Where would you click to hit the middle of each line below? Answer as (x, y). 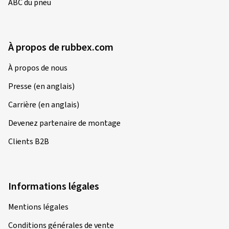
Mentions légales (38, 207)
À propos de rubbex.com (61, 48)
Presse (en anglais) (41, 87)
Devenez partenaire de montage (64, 123)
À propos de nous (38, 68)
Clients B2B (29, 142)
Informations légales (54, 187)
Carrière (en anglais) (44, 105)
